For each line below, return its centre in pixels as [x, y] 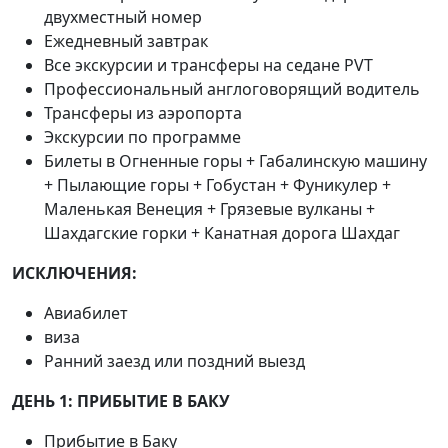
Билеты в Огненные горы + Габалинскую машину [235, 161]
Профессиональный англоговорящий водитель [232, 89]
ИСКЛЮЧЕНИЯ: [74, 273]
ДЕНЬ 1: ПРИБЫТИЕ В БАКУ [121, 401]
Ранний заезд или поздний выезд [174, 361]
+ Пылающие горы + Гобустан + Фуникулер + [217, 185]
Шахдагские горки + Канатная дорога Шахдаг [222, 233]
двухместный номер [123, 17]
